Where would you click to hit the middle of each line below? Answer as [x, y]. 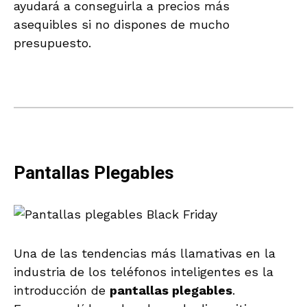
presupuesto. [52, 42]
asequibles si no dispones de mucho [122, 24]
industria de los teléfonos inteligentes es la [144, 271]
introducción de [62, 290]
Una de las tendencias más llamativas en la [145, 253]
